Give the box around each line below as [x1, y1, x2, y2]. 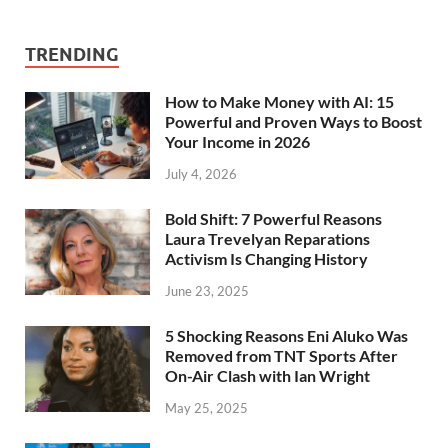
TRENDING [25, 44, 119, 66]
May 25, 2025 [165, 399, 248, 416]
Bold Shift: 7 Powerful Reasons [165, 209, 382, 229]
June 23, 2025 [165, 283, 249, 300]
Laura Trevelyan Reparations [165, 229, 370, 249]
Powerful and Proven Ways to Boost [165, 112, 422, 132]
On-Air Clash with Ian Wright [165, 366, 370, 386]
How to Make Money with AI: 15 [165, 92, 394, 112]
